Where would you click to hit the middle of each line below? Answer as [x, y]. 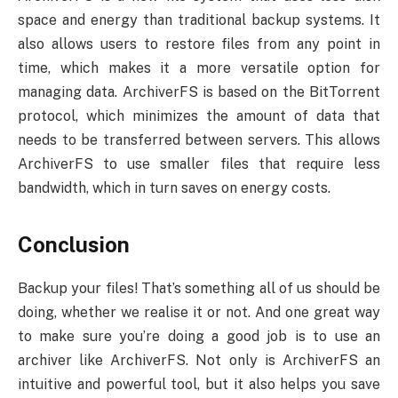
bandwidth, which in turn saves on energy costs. [174, 188]
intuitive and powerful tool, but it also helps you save [199, 384]
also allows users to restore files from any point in [199, 44]
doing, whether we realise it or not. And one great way [199, 312]
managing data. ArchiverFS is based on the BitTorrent [199, 92]
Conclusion [74, 244]
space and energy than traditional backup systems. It [199, 20]
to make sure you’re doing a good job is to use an [199, 336]
